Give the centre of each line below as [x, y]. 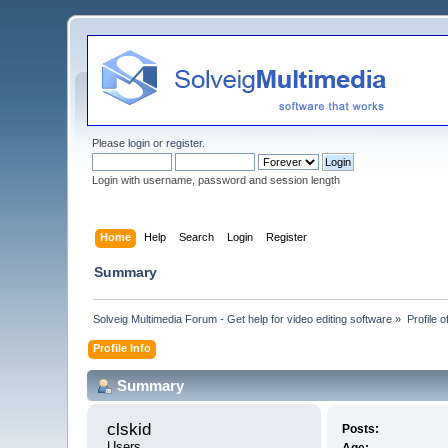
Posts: [360, 429]
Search [196, 236]
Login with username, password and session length [216, 180]
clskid [132, 430]
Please [110, 143]
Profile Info [122, 347]
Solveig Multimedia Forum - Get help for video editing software [243, 318]
